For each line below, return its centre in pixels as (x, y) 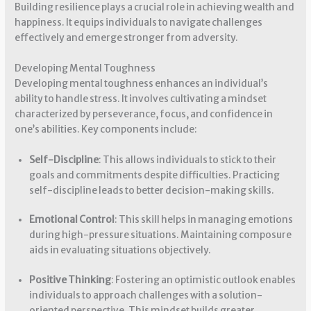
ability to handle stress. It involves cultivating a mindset (141, 99)
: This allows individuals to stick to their (187, 160)
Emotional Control (72, 220)
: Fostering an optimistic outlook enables (203, 280)
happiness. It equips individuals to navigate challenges (139, 22)
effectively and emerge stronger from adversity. (127, 37)
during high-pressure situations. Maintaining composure (160, 235)
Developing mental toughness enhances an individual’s (142, 83)
